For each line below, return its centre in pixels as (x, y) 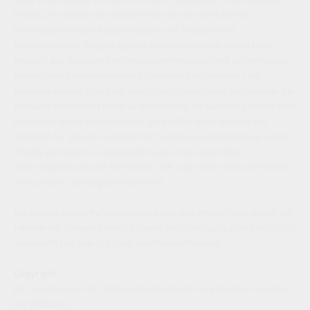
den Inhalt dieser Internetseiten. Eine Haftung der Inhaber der (140, 121)
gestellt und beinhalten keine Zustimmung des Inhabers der (138, 75)
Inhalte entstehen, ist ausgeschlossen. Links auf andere (127, 151)
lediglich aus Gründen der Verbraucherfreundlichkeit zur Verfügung (152, 60)
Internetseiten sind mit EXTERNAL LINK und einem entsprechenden (152, 166)
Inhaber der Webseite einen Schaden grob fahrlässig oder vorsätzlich (155, 227)
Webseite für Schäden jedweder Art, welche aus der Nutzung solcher (153, 136)
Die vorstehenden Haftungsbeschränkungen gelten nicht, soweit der (154, 212)
